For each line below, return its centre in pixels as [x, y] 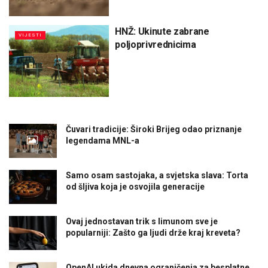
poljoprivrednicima [156, 45]
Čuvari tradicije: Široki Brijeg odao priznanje [154, 129]
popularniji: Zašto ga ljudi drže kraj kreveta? [153, 233]
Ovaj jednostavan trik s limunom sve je [142, 222]
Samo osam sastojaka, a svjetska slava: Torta [157, 175]
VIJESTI [30, 35]
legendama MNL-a [103, 140]
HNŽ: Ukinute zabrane [162, 32]
